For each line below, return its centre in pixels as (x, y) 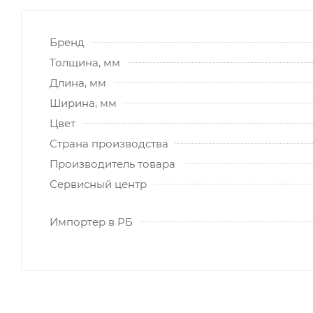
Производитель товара (112, 163)
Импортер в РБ (91, 221)
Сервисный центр (98, 184)
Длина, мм (78, 82)
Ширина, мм (83, 103)
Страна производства (109, 143)
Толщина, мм (85, 62)
